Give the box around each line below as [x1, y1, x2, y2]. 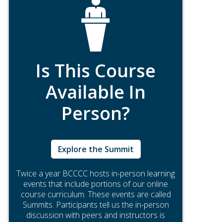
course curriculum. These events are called [20, 189, 171, 200]
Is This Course [36, 58, 156, 83]
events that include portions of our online [23, 178, 168, 189]
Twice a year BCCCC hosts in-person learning [16, 168, 175, 179]
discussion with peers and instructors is [26, 210, 165, 221]
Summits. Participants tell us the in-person [22, 199, 169, 210]
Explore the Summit [57, 144, 134, 155]
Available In [46, 80, 146, 104]
